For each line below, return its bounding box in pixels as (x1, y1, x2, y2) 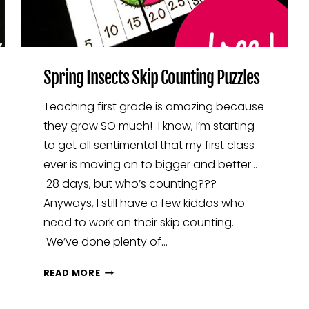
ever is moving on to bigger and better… (43, 157, 257, 173)
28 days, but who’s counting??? (43, 176, 222, 192)
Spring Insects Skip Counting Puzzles (43, 67, 259, 89)
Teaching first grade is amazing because (43, 99, 264, 115)
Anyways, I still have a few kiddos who (43, 195, 245, 212)
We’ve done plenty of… (43, 234, 168, 250)
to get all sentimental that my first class (43, 137, 255, 154)
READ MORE (43, 267, 101, 279)
